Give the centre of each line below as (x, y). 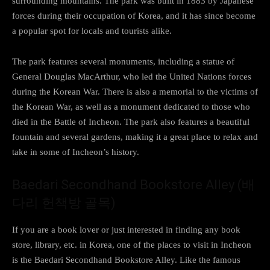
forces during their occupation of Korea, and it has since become (134, 15)
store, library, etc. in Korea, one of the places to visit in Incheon (132, 244)
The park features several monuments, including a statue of (123, 61)
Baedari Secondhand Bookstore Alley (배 (133, 184)
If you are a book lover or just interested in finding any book (126, 229)
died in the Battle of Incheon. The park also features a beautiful (131, 121)
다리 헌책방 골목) (64, 202)
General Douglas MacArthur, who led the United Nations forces (132, 76)
